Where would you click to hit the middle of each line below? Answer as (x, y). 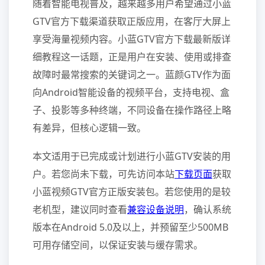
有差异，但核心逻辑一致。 (89, 128)
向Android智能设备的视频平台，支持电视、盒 (131, 92)
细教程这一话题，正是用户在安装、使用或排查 (132, 57)
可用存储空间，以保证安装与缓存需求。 (118, 245)
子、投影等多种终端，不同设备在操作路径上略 (132, 110)
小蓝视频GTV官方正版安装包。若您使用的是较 (132, 192)
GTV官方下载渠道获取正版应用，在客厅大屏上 (132, 21)
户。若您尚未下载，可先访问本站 (104, 174)
